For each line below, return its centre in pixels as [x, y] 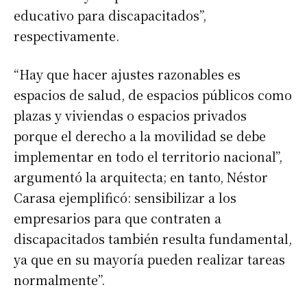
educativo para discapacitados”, [110, 15]
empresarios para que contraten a [118, 218]
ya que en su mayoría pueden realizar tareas [149, 259]
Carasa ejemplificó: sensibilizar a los [125, 198]
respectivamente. [66, 36]
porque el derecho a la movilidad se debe [140, 136]
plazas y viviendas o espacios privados [130, 115]
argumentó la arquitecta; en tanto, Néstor [141, 177]
